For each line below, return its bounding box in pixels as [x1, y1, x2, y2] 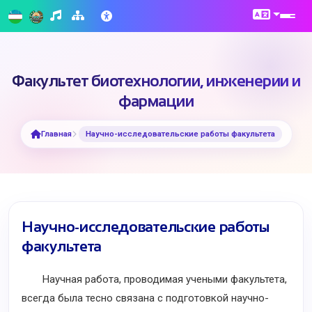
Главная [40, 129, 72, 139]
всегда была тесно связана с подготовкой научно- [22, 292, 269, 304]
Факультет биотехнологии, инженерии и [11, 72, 301, 90]
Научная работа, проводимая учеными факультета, [22, 273, 287, 286]
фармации [118, 93, 194, 110]
